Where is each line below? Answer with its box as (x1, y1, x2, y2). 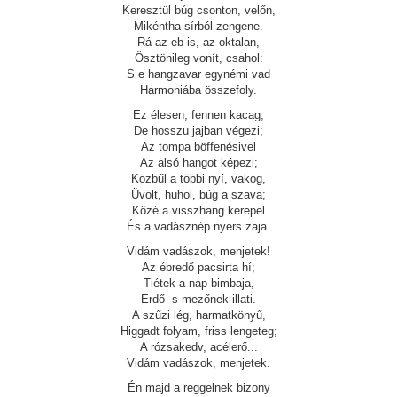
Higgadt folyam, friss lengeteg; (120, 324, 277, 338)
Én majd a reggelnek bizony (127, 381, 270, 394)
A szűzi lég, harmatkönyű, (131, 308, 266, 322)
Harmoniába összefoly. (140, 83, 257, 97)
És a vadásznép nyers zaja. (127, 220, 270, 233)
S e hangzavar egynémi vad (127, 67, 270, 81)
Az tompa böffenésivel (141, 140, 256, 153)
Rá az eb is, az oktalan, (137, 35, 260, 49)
